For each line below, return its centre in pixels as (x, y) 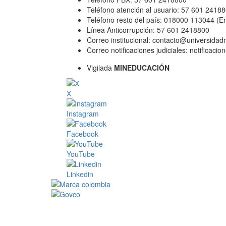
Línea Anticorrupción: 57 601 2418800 (148, 30)
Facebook (82, 134)
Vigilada (100, 68)
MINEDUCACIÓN (142, 68)
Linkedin (80, 174)
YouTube (81, 154)
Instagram (83, 114)
